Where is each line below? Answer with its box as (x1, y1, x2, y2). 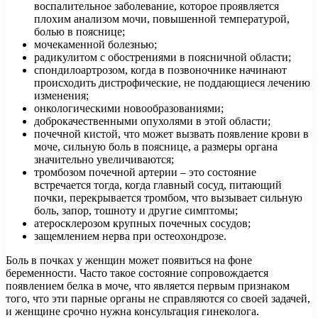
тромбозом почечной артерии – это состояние (34, 165, 256, 178)
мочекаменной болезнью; (34, 38, 157, 50)
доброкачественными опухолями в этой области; (34, 114, 270, 127)
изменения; (34, 89, 89, 102)
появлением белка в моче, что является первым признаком (6, 279, 290, 292)
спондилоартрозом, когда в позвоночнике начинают (34, 63, 287, 76)
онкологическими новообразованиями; (34, 102, 224, 114)
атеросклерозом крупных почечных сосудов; (34, 216, 251, 229)
